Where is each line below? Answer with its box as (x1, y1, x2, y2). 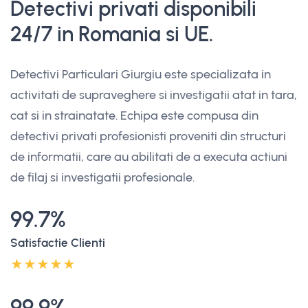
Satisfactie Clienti (10, 235, 105, 250)
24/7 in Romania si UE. (10, 21, 213, 46)
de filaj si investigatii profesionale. (10, 169, 195, 185)
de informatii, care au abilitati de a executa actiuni (10, 148, 287, 164)
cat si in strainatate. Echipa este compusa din (10, 107, 258, 123)
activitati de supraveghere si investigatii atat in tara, (10, 87, 297, 102)
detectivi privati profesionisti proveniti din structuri (10, 128, 286, 144)
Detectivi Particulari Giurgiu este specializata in (10, 66, 271, 82)
